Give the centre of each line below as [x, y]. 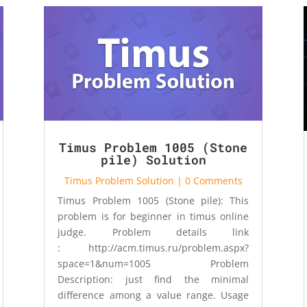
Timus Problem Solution [119, 180]
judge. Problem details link [153, 232]
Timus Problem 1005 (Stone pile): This [153, 200]
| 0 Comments [208, 180]
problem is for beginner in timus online [153, 216]
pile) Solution [153, 159]
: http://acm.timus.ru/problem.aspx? [153, 247]
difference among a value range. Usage [153, 295]
